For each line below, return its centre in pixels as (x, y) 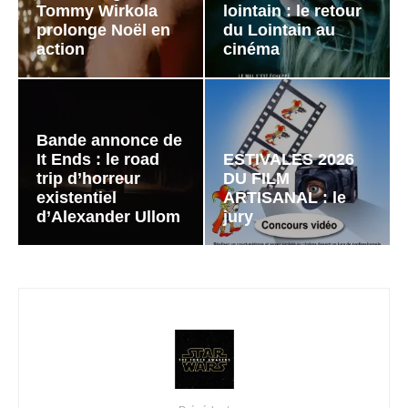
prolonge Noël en (103, 30)
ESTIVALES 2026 (289, 160)
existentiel (76, 198)
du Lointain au (279, 30)
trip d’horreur (88, 179)
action (61, 49)
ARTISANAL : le (285, 198)
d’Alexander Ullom (108, 217)
